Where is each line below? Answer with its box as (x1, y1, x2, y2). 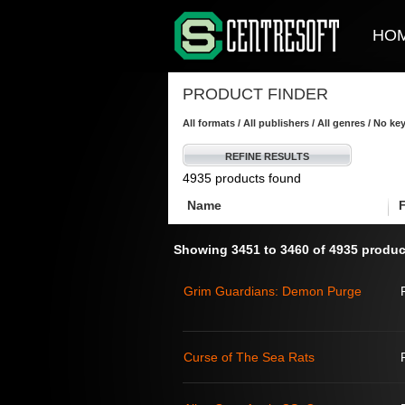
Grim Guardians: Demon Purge (184, 284, 362, 298)
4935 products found (183, 171, 301, 185)
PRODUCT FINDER (183, 85, 328, 103)
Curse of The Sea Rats (184, 350, 315, 364)
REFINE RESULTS (225, 151, 309, 162)
